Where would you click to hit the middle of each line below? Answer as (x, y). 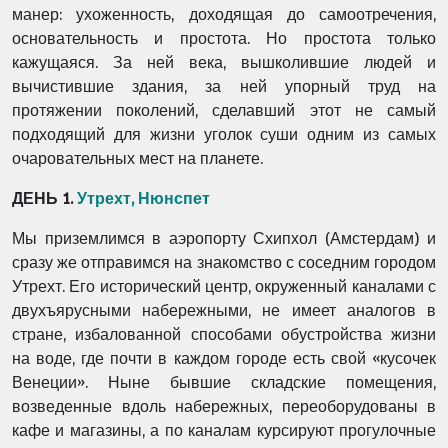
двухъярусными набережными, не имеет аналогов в (224, 310)
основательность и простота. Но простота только (224, 38)
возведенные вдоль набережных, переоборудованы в (224, 406)
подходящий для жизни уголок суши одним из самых (224, 134)
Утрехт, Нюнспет (143, 198)
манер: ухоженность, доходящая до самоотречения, (224, 14)
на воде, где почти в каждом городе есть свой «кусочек (224, 358)
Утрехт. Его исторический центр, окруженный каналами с (224, 286)
